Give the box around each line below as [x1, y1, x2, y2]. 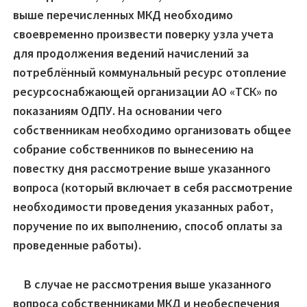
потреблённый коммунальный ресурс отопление [13, 64, 286, 81]
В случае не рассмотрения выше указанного [13, 276, 271, 293]
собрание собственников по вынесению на [13, 141, 254, 158]
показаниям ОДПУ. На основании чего [13, 103, 222, 119]
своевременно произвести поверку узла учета [13, 26, 273, 42]
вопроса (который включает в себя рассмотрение [13, 180, 293, 196]
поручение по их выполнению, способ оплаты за [13, 218, 282, 234]
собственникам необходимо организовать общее [13, 122, 291, 138]
